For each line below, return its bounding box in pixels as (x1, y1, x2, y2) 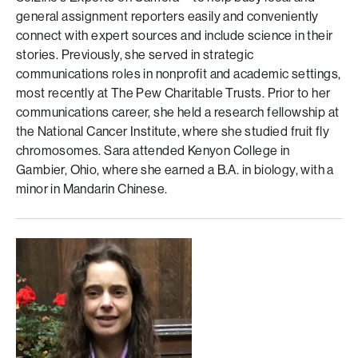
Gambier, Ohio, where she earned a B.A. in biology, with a (16, 162, 334, 177)
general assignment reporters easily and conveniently (16, 9, 319, 24)
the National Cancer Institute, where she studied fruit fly (16, 124, 330, 139)
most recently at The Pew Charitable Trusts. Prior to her (16, 86, 331, 101)
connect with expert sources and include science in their (16, 28, 333, 43)
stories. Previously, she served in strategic (16, 47, 254, 62)
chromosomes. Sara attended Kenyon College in (16, 143, 290, 158)
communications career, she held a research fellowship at (16, 105, 340, 120)
